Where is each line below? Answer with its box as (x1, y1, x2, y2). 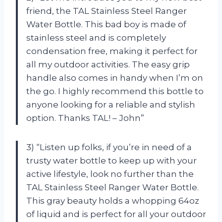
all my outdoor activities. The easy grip (26, 59, 190, 69)
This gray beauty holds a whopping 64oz (26, 195, 199, 206)
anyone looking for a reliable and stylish (26, 99, 195, 110)
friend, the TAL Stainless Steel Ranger (26, 5, 187, 16)
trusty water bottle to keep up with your (26, 155, 197, 166)
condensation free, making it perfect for (26, 46, 198, 56)
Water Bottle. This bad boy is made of (26, 19, 186, 29)
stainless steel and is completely (26, 32, 166, 43)
